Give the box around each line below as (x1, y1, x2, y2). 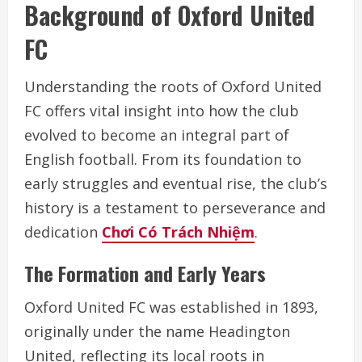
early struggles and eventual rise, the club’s (24, 174, 327, 194)
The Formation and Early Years (24, 259, 266, 288)
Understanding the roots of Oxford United (24, 77, 322, 97)
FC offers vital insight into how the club (24, 101, 299, 121)
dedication (24, 222, 102, 242)
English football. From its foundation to (24, 149, 301, 170)
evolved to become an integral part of (24, 125, 289, 145)
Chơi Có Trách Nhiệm (102, 222, 255, 242)
